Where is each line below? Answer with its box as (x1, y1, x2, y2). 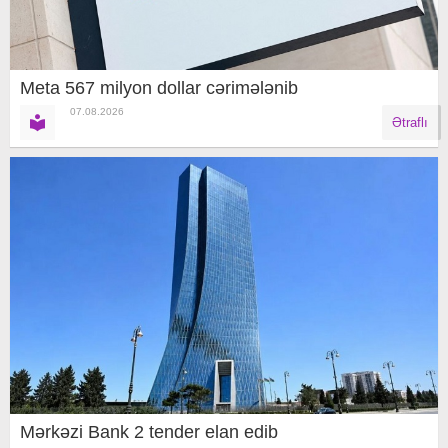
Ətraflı (392, 114, 428, 130)
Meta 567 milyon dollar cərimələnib (20, 77, 298, 98)
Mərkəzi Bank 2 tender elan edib (20, 421, 278, 442)
